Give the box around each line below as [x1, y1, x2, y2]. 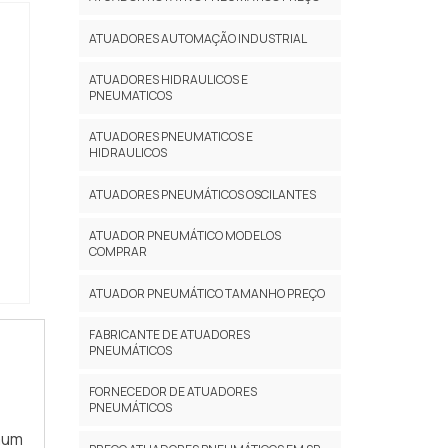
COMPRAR [88, 242, 147, 260]
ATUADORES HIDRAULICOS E [88, 70, 248, 88]
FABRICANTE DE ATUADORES [88, 325, 250, 343]
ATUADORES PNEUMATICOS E [88, 127, 253, 145]
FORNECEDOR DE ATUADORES [88, 382, 257, 400]
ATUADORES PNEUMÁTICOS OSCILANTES [88, 185, 316, 203]
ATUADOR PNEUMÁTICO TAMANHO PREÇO [88, 284, 325, 302]
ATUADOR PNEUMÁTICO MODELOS [88, 226, 281, 244]
